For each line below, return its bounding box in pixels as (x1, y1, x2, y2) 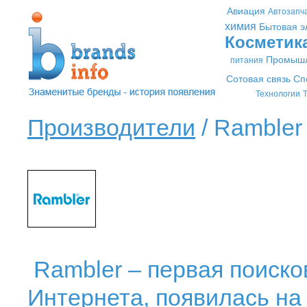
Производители (27, 114, 195, 140)
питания (230, 56, 263, 65)
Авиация (226, 5, 265, 16)
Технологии (255, 89, 300, 99)
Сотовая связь (226, 73, 291, 84)
